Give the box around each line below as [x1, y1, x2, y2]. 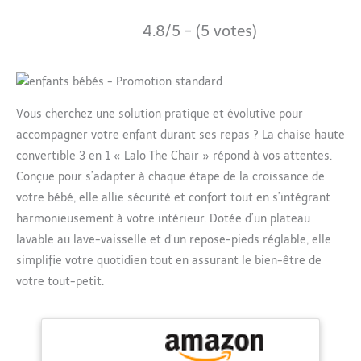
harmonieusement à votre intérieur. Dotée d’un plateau [16, 211, 310, 226]
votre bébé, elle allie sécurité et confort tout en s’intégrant [16, 190, 330, 205]
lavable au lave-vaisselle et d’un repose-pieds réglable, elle [16, 232, 331, 247]
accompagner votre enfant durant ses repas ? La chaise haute [16, 127, 345, 142]
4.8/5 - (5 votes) [143, 22, 257, 41]
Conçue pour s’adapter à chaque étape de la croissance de [16, 169, 325, 184]
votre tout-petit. [16, 274, 104, 288]
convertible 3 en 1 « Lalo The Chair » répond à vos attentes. [16, 148, 332, 163]
